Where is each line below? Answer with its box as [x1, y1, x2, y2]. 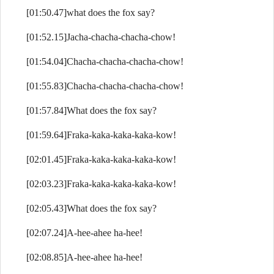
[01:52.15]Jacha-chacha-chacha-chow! [26, 32, 176, 42]
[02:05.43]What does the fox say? [26, 203, 157, 213]
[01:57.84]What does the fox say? [26, 105, 157, 116]
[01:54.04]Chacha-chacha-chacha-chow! [26, 56, 183, 67]
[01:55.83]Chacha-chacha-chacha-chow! [26, 81, 183, 91]
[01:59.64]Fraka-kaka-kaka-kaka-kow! [26, 130, 176, 140]
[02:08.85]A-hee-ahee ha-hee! [26, 252, 143, 262]
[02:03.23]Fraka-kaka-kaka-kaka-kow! [26, 179, 176, 189]
